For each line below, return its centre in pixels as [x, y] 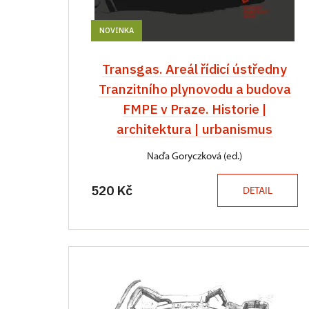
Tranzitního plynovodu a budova [195, 89]
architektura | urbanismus [195, 129]
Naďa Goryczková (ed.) [195, 156]
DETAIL [258, 190]
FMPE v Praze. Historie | [195, 109]
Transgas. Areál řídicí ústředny [195, 69]
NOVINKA [117, 30]
